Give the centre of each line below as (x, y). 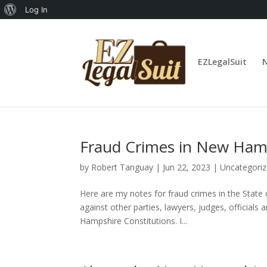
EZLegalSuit (223, 62)
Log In (36, 10)
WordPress (36, 28)
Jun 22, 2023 (187, 167)
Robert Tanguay (122, 167)
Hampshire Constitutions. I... (134, 221)
